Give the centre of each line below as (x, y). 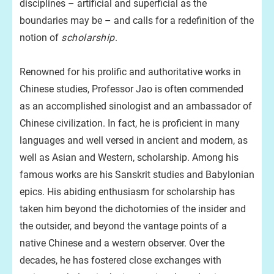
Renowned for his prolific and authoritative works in (130, 72)
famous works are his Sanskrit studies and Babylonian (137, 175)
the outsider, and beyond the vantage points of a (123, 226)
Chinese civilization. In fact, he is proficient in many (130, 123)
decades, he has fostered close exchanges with (120, 260)
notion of (40, 38)
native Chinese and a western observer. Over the (122, 243)
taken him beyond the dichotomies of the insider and (133, 209)
